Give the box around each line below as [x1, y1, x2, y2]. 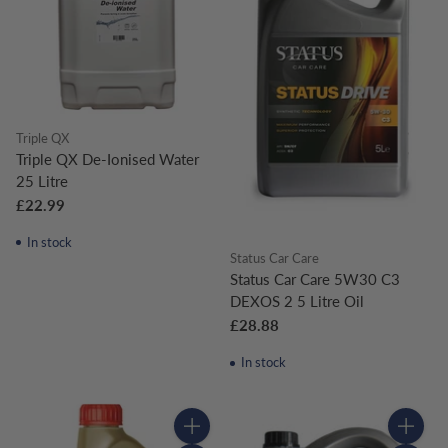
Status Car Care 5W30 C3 [230, 269, 400, 288]
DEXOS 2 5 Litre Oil [230, 291, 364, 310]
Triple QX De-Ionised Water [16, 149, 199, 168]
